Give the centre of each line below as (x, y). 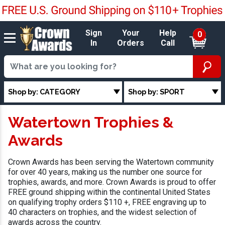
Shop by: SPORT (157, 91)
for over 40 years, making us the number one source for (105, 172)
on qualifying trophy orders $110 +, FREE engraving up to (107, 202)
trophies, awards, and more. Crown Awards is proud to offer (112, 182)
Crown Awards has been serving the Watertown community (111, 162)
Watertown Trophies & (91, 122)
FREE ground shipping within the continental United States (109, 192)
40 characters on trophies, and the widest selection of (102, 212)
